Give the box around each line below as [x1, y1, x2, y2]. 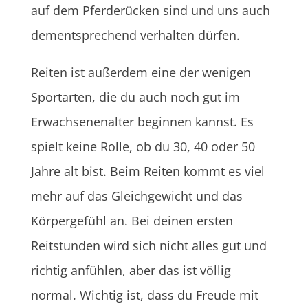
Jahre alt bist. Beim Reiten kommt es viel [30, 162, 265, 179]
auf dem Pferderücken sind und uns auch [30, 1, 270, 19]
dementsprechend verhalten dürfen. [30, 26, 240, 43]
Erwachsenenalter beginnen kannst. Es [30, 113, 254, 130]
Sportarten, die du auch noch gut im [30, 88, 240, 105]
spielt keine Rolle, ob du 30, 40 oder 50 [30, 137, 255, 155]
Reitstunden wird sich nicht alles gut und [30, 236, 267, 254]
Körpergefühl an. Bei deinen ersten [30, 212, 233, 229]
